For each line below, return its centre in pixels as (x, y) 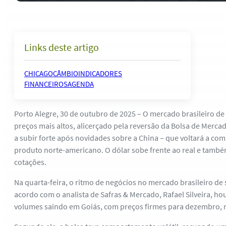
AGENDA (81, 84)
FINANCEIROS (46, 84)
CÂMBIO (66, 73)
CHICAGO (39, 73)
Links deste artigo (62, 47)
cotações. (30, 162)
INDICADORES (100, 73)
